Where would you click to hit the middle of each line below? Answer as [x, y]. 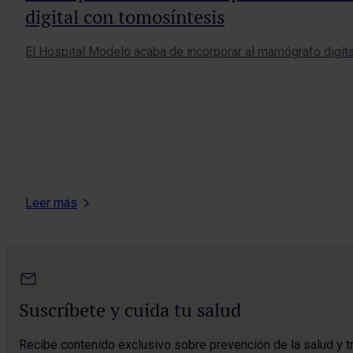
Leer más [51, 203]
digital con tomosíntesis [125, 17]
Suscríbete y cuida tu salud [130, 310]
